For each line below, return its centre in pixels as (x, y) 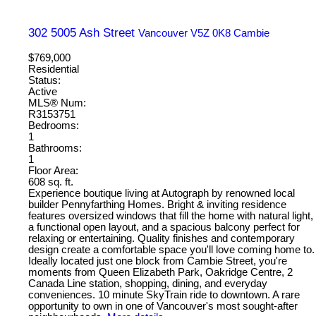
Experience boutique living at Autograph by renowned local (162, 193)
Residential (54, 69)
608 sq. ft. (51, 182)
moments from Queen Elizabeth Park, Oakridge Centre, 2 (160, 272)
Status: (44, 80)
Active (43, 91)
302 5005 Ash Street (83, 32)
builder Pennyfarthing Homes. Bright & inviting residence (157, 204)
